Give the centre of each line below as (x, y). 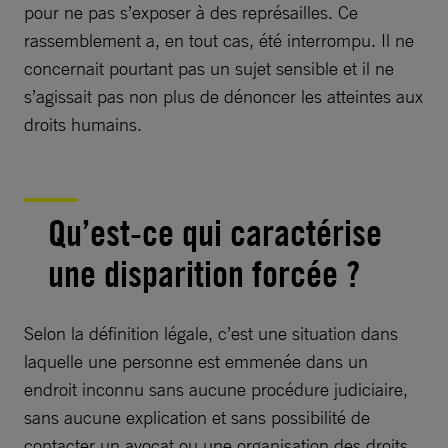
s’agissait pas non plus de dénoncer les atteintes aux (223, 96)
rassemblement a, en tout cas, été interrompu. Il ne (219, 40)
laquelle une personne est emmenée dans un (196, 361)
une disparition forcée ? (204, 274)
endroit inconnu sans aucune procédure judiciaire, (216, 389)
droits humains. (83, 124)
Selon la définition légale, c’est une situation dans (211, 333)
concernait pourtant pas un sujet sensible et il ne (209, 68)
